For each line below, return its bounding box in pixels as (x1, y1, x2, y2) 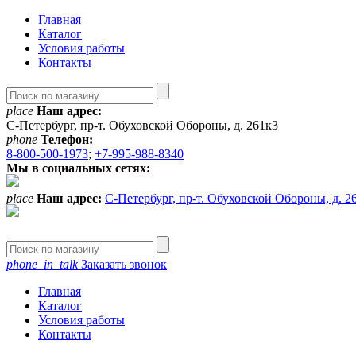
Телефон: (41, 133, 93, 146)
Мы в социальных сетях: (6, 161, 150, 175)
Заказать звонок (78, 257, 167, 271)
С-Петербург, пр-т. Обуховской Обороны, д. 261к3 (6, 118, 278, 132)
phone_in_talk (6, 257, 78, 271)
